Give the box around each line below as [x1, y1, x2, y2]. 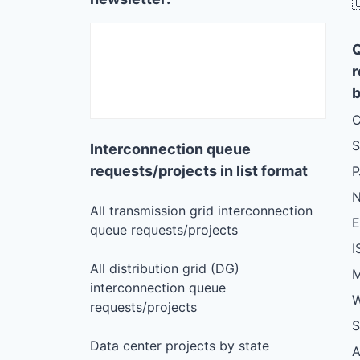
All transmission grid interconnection [90, 202, 313, 219]
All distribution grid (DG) [90, 260, 239, 276]
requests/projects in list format [90, 162, 308, 179]
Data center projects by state [90, 337, 269, 354]
